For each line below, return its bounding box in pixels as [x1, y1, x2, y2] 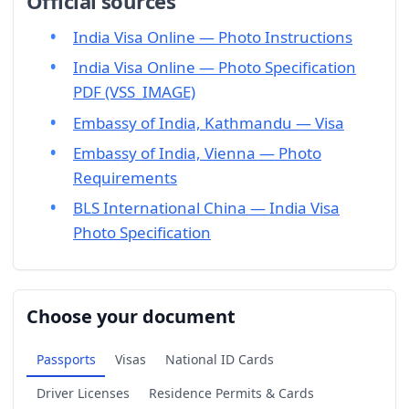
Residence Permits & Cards [148, 384, 314, 402]
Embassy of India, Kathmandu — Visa [73, 111, 344, 133]
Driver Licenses [36, 384, 130, 402]
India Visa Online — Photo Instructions [73, 26, 352, 47]
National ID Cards [164, 351, 274, 368]
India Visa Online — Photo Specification [73, 57, 356, 79]
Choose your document [26, 304, 236, 329]
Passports [36, 351, 96, 368]
